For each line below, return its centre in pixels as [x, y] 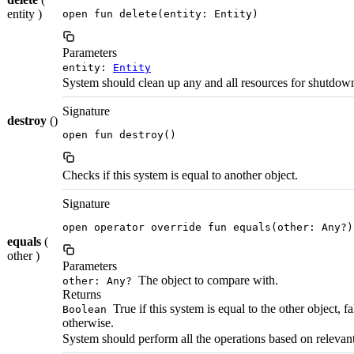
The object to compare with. [207, 281]
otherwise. [88, 323]
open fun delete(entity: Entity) [160, 14]
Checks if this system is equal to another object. [180, 175]
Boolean [85, 310]
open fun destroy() [119, 135]
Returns [82, 295]
